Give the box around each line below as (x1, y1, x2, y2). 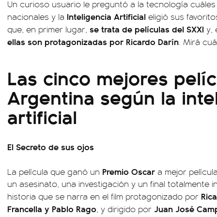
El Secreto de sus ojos (7, 140, 94, 153)
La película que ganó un (7, 166, 102, 178)
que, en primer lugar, (7, 23, 90, 35)
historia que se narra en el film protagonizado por (7, 190, 201, 202)
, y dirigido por (96, 203, 152, 215)
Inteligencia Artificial (67, 10, 146, 23)
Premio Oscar (102, 165, 155, 178)
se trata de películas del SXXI (90, 23, 204, 35)
